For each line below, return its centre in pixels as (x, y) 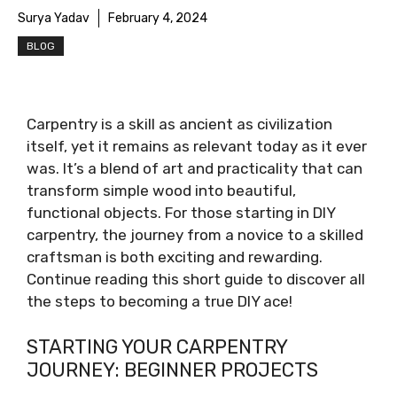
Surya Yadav (54, 18)
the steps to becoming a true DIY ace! (160, 301)
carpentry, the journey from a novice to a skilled (195, 235)
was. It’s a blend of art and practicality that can (195, 168)
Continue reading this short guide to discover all (196, 279)
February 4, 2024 (158, 18)
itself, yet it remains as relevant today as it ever (197, 146)
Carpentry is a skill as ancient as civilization (179, 124)
